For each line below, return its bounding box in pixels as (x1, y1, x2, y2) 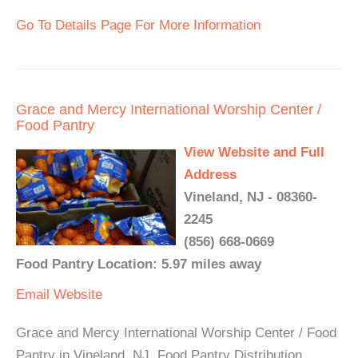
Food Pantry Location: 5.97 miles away (16, 257, 261, 272)
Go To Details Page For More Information (16, 18, 261, 33)
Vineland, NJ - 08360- (184, 189, 317, 205)
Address (184, 167, 237, 182)
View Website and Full (184, 145, 324, 160)
